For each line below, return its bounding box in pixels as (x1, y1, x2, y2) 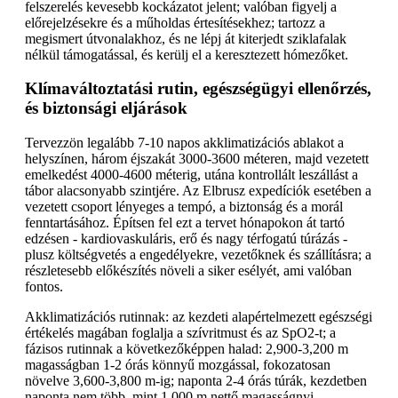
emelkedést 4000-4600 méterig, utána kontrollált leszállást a (25, 167, 358, 182)
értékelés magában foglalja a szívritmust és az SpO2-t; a (25, 325, 336, 340)
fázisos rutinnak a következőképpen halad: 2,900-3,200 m (25, 341, 348, 356)
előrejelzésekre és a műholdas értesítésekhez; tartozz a (25, 14, 325, 30)
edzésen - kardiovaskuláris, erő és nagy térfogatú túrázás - (25, 231, 347, 246)
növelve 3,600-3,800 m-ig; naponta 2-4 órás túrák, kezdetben (25, 373, 367, 388)
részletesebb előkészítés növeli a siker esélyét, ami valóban (25, 263, 352, 278)
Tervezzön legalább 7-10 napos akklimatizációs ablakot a (25, 135, 344, 150)
